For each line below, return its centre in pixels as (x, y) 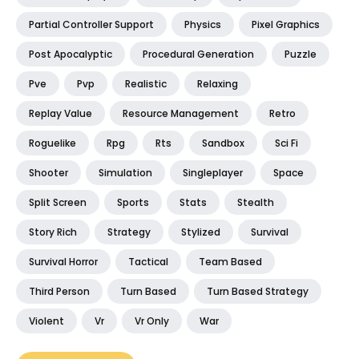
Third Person (59, 291)
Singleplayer (213, 172)
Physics (203, 24)
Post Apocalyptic (71, 54)
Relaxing (218, 83)
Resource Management (181, 113)
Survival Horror (63, 261)
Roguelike (52, 143)
